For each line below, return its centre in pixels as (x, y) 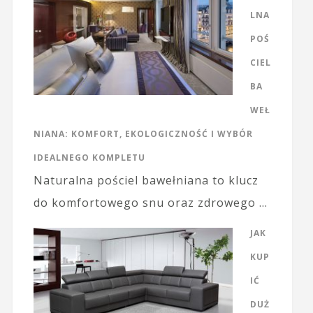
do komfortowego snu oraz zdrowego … (150, 203)
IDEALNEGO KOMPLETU (89, 158)
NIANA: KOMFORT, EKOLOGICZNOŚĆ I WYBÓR (143, 134)
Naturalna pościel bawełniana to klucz (146, 181)
